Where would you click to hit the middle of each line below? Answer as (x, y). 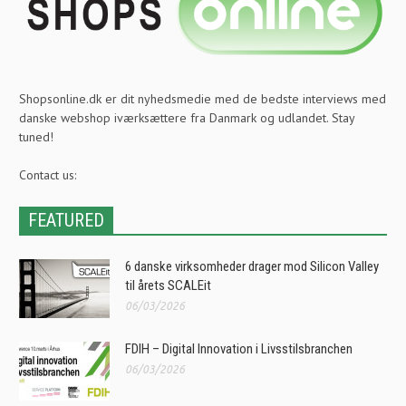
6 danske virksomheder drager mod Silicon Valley (252, 267)
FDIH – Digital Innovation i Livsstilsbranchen (239, 349)
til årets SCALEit (168, 286)
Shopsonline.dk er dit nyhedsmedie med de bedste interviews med (203, 99)
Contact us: (48, 175)
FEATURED (66, 221)
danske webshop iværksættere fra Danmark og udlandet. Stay (187, 118)
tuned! (36, 137)
